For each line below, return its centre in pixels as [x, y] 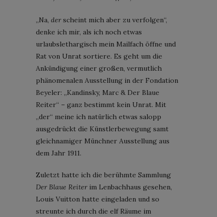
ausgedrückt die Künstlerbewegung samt [102, 129]
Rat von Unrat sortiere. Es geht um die [99, 56]
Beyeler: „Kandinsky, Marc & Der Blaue [98, 92]
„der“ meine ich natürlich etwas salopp [99, 116]
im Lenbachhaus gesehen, [130, 187]
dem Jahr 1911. [59, 153]
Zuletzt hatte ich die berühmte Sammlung [103, 175]
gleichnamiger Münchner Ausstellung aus [103, 141]
